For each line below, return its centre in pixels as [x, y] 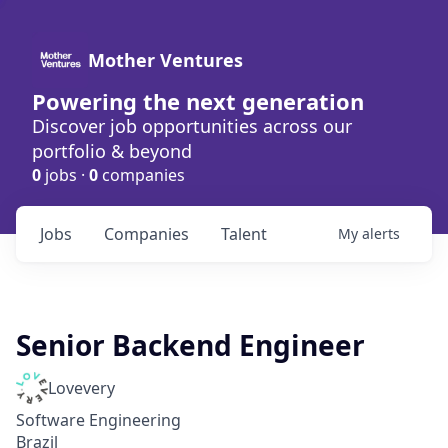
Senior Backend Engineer [190, 345]
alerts [381, 233]
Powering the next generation [198, 101]
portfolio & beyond [112, 151]
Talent [244, 234]
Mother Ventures [165, 60]
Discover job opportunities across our [192, 126]
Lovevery [81, 388]
